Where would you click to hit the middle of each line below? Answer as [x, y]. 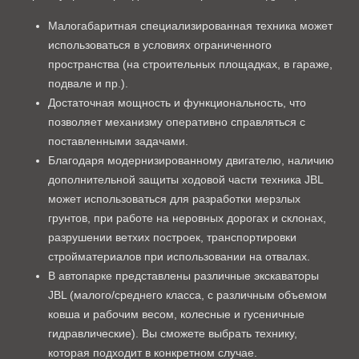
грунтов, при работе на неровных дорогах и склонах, [187, 218]
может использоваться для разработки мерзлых [174, 199]
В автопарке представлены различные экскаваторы [184, 276]
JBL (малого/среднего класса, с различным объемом [188, 295]
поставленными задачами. [118, 141]
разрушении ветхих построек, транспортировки [172, 237]
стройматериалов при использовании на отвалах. [179, 256]
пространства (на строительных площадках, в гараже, [190, 64]
